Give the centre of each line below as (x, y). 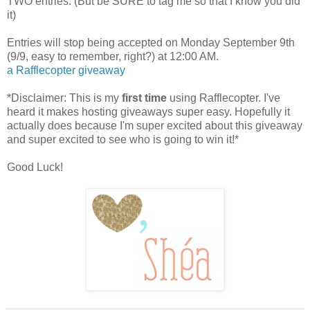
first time (144, 98)
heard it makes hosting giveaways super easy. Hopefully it (148, 111)
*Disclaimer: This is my (64, 98)
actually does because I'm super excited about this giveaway (155, 125)
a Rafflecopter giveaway (66, 70)
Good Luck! (35, 167)
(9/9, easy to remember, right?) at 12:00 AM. (113, 56)
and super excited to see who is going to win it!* (123, 139)
